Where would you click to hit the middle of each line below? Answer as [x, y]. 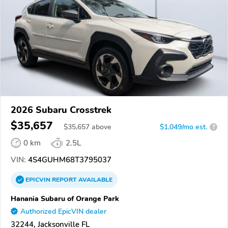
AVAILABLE [95, 179]
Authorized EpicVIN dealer [63, 211]
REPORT [64, 179]
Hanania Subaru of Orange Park [65, 198]
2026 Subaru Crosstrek [61, 110]
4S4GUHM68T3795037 [69, 160]
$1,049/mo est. [183, 127]
